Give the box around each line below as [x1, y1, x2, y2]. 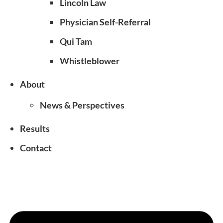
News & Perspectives [40, 100, 124, 111]
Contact [20, 142, 52, 153]
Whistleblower [60, 55, 119, 66]
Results [20, 123, 50, 134]
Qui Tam [60, 36, 92, 47]
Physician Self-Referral [60, 16, 151, 27]
